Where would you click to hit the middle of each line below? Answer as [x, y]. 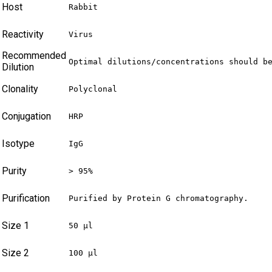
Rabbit [83, 7]
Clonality [20, 89]
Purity [14, 171]
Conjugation [26, 117]
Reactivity [23, 35]
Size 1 [15, 226]
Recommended [34, 56]
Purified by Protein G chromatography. [158, 199]
